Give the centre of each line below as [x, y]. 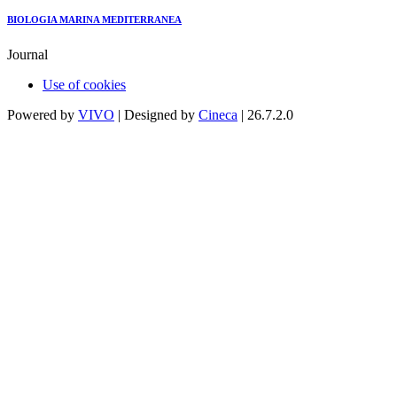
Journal [27, 55]
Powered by [43, 115]
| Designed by [156, 115]
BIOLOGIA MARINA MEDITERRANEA [94, 20]
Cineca [218, 115]
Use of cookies [84, 85]
